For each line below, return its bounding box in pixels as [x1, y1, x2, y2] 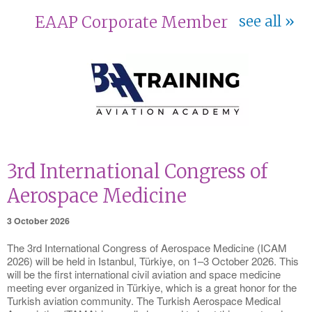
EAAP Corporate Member [35, 13, 228, 32]
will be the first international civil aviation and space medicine [7, 266, 281, 281]
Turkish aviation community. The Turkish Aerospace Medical [7, 292, 281, 308]
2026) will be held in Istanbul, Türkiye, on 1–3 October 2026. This [7, 253, 299, 268]
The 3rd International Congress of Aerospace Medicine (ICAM [7, 240, 287, 255]
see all [239, 13, 281, 31]
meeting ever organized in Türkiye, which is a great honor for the [7, 279, 297, 295]
